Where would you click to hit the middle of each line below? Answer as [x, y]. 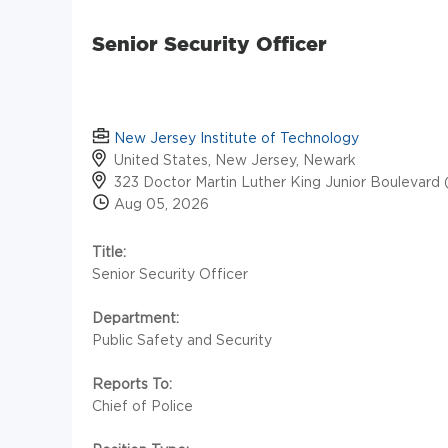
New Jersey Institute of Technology [236, 138]
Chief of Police [142, 406]
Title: [109, 252]
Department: [135, 318]
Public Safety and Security [182, 340]
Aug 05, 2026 [159, 204]
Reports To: [132, 384]
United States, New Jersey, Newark [235, 160]
